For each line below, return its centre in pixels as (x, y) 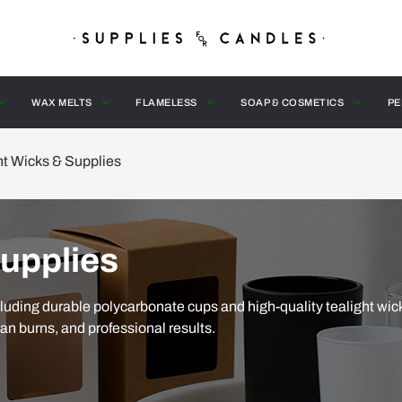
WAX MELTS (62, 102)
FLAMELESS (166, 102)
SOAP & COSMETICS (292, 102)
